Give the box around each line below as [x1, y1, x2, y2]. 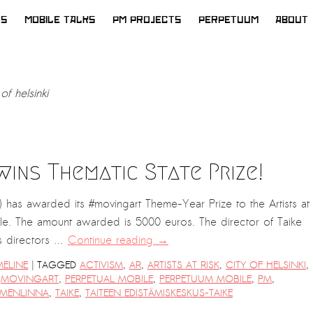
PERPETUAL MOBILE [65, 272, 153, 286]
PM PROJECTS [112, 15, 182, 24]
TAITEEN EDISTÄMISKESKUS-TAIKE [85, 286, 233, 300]
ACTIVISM [80, 258, 123, 272]
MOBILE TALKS [24, 15, 96, 24]
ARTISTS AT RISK [147, 258, 219, 272]
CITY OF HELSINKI [226, 258, 306, 272]
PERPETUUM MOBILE [159, 272, 252, 286]
